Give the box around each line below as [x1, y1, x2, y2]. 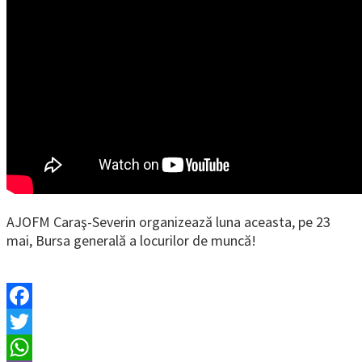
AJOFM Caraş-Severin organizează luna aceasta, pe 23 [6, 213, 330, 232]
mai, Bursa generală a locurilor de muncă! [6, 231, 256, 250]
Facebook [6, 312, 65, 331]
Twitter [6, 338, 52, 357]
